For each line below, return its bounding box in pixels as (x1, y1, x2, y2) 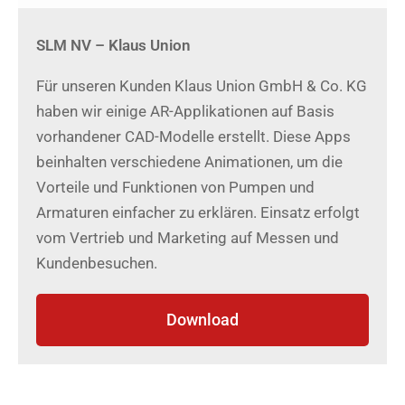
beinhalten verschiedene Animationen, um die (36, 153, 343, 171)
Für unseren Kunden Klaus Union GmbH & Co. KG (36, 77, 367, 95)
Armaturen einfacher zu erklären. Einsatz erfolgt (36, 203, 360, 221)
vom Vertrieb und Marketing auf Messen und (36, 229, 339, 247)
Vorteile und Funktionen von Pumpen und (36, 178, 315, 196)
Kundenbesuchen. (36, 254, 157, 272)
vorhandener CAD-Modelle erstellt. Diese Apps (36, 127, 351, 146)
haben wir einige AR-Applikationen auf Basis (36, 102, 334, 120)
